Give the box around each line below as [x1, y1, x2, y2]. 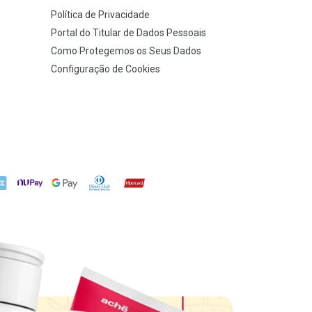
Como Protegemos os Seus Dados [51, 45, 201, 56]
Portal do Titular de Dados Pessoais [51, 27, 206, 38]
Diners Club [81, 173, 138, 187]
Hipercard [116, 173, 164, 187]
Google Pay [47, 173, 103, 187]
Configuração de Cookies [51, 63, 160, 75]
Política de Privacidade [51, 9, 150, 20]
